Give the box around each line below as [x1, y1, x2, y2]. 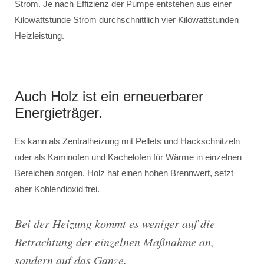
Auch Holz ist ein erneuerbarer [15, 88, 203, 105]
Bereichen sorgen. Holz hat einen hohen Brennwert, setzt [15, 168, 233, 179]
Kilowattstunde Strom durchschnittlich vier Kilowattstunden [15, 15, 239, 25]
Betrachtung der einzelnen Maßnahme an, [15, 234, 214, 250]
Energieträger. [15, 105, 103, 121]
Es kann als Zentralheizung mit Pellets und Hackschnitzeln [15, 136, 240, 147]
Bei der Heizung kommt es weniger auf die [15, 216, 215, 232]
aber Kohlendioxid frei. [15, 184, 100, 194]
